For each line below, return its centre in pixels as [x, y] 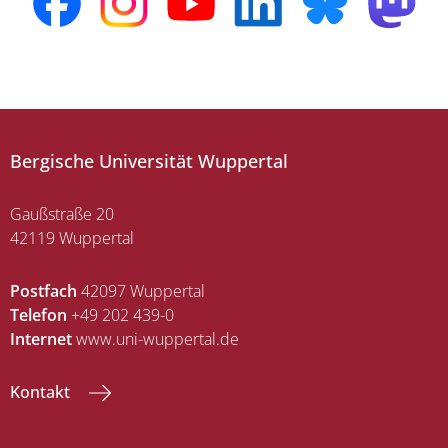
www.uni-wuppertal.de [155, 339]
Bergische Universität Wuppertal [149, 161]
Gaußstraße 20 [62, 214]
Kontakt [42, 392]
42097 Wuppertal [141, 291]
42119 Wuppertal [72, 238]
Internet [41, 339]
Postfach [43, 291]
